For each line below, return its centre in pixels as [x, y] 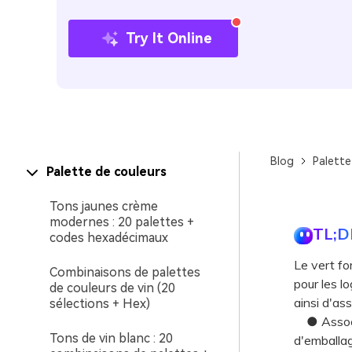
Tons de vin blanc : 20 [111, 338]
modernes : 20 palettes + [122, 222]
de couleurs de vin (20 [112, 288]
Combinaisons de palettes [125, 272]
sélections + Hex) [100, 304]
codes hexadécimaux [109, 238]
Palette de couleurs [106, 172]
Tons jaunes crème [104, 206]
